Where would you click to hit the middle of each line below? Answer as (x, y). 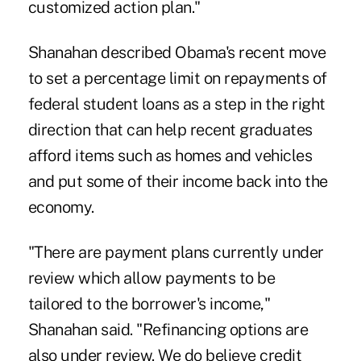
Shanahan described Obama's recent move (177, 52)
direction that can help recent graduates (170, 129)
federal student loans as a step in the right (176, 104)
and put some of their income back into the (178, 181)
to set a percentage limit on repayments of (177, 78)
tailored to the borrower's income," (149, 303)
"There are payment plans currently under (176, 252)
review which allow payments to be (151, 278)
